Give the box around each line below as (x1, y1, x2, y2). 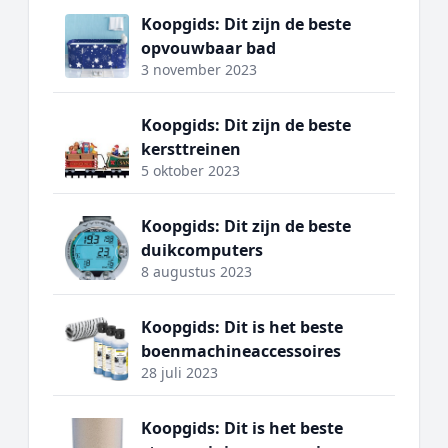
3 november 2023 (141, 60, 257, 79)
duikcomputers (141, 239, 263, 261)
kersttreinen (141, 138, 241, 160)
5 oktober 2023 (141, 161, 240, 180)
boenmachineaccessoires (141, 340, 341, 362)
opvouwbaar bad (141, 37, 276, 59)
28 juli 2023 (141, 363, 218, 382)
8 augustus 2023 (141, 262, 252, 281)
